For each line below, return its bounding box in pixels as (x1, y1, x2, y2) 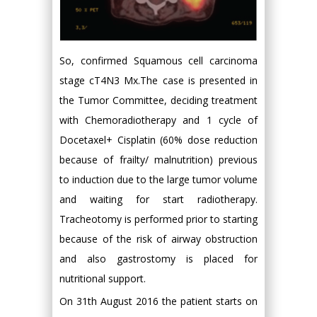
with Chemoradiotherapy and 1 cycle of (59, 113, 258, 127)
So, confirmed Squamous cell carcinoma (59, 53, 258, 67)
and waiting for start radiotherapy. (59, 192, 258, 206)
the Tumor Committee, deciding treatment (59, 93, 258, 107)
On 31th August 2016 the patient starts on (59, 294, 258, 308)
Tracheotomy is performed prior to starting (59, 212, 258, 226)
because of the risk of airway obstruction (59, 231, 258, 246)
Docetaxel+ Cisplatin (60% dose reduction (59, 132, 258, 146)
